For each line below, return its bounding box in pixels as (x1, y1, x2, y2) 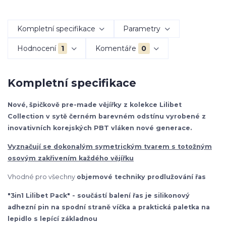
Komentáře (95, 43, 136, 53)
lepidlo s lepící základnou (8, 214, 97, 222)
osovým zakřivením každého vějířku (8, 154, 134, 162)
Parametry (123, 24, 161, 33)
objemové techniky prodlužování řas (77, 173, 206, 181)
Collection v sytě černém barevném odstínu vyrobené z (8, 112, 206, 120)
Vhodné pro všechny (8, 173, 77, 181)
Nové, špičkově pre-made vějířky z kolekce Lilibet (8, 100, 182, 108)
